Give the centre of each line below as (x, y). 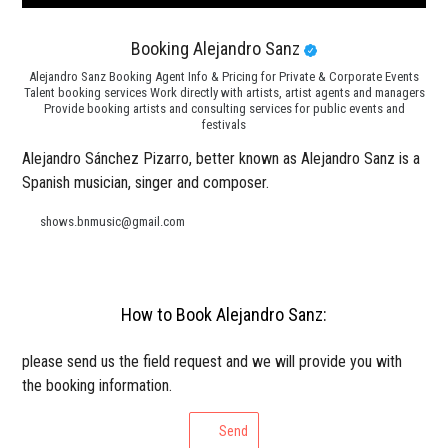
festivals (224, 125)
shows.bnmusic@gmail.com (113, 222)
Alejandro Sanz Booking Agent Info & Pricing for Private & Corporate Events (224, 77)
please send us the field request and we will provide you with (212, 362)
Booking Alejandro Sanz (217, 49)
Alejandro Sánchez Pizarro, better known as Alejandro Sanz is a (221, 159)
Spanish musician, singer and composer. (146, 183)
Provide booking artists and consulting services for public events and (224, 109)
